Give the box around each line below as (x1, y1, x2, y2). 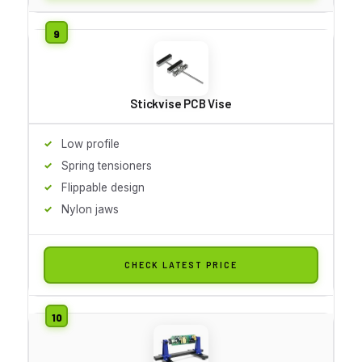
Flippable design (61, 180, 145, 194)
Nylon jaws (61, 202, 119, 216)
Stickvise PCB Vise (130, 95, 232, 111)
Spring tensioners (61, 158, 152, 172)
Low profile (61, 137, 120, 150)
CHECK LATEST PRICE (124, 259, 238, 270)
